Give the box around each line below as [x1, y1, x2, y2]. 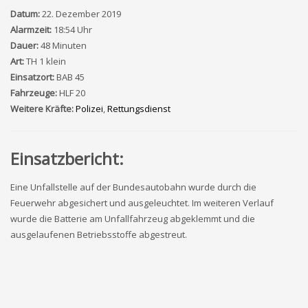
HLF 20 [57, 87, 87, 99]
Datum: [10, 8, 40, 20]
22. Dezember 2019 [40, 8, 123, 20]
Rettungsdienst [107, 102, 170, 115]
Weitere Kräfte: [10, 102, 74, 115]
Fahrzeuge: [10, 87, 57, 99]
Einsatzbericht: [10, 147, 124, 170]
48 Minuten [38, 39, 89, 52]
